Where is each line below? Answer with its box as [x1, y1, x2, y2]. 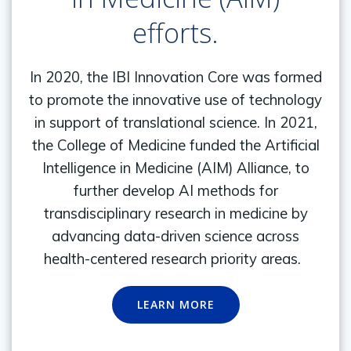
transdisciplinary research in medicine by [43, 203, 308, 223]
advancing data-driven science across [52, 226, 299, 245]
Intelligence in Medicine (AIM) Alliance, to [42, 157, 309, 177]
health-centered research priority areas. [44, 248, 301, 268]
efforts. [132, 13, 219, 51]
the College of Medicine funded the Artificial [31, 135, 320, 154]
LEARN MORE [136, 296, 215, 312]
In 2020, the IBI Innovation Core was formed [29, 67, 322, 86]
